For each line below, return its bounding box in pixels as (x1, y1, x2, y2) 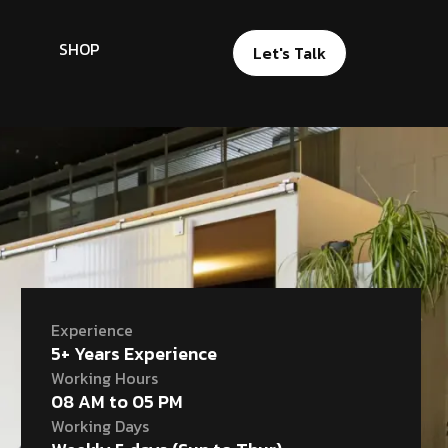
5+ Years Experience (50, 339, 217, 367)
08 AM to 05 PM (50, 387, 183, 415)
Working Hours (50, 365, 158, 390)
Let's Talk (253, 41, 327, 65)
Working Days (50, 413, 149, 438)
